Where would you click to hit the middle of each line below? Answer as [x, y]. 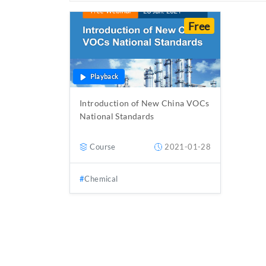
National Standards [117, 116]
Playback [104, 76]
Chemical [101, 178]
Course [103, 146]
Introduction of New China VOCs [145, 103]
